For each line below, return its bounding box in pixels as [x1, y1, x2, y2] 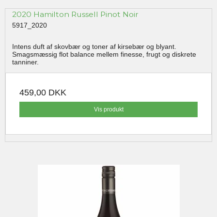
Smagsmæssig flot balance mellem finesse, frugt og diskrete [12, 50, 196, 59]
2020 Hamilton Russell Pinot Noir [12, 10, 139, 19]
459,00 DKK [19, 88, 66, 98]
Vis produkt [93, 106, 124, 113]
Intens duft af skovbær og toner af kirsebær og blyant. [12, 43, 176, 51]
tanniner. [12, 58, 39, 66]
